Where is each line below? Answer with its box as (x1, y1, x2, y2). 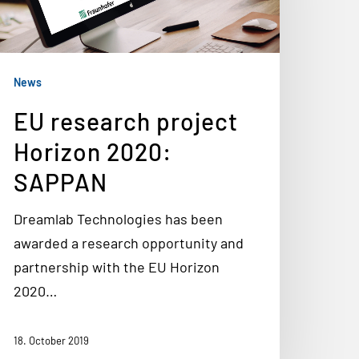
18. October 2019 (14, 334, 89, 348)
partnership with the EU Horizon (14, 258, 220, 276)
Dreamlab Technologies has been (14, 210, 223, 228)
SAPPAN (14, 167, 107, 196)
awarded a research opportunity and (14, 234, 244, 252)
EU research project (14, 107, 238, 135)
